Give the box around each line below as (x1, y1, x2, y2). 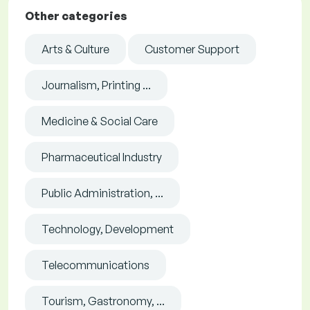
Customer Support (145, 42, 239, 57)
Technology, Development (42, 222, 174, 237)
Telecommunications (42, 258, 149, 273)
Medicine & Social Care (42, 114, 158, 129)
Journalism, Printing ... (42, 78, 151, 93)
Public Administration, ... (42, 186, 163, 201)
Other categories (25, 9, 127, 24)
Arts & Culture (42, 42, 109, 57)
